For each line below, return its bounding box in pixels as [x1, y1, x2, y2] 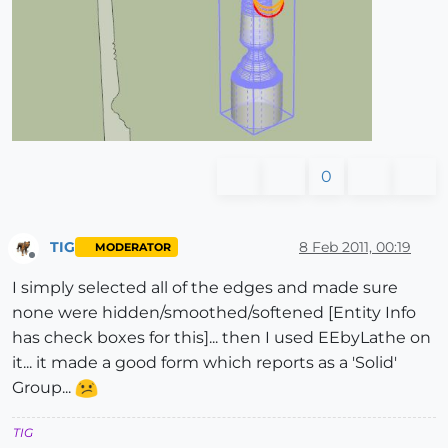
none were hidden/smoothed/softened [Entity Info [12, 302, 416, 322]
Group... [12, 377, 75, 397]
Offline [31, 255, 70, 271]
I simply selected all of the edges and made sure [12, 277, 398, 297]
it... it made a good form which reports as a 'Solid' [12, 352, 397, 372]
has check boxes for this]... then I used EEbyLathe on [12, 327, 431, 347]
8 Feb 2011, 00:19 [299, 238, 411, 257]
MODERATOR [94, 240, 171, 254]
